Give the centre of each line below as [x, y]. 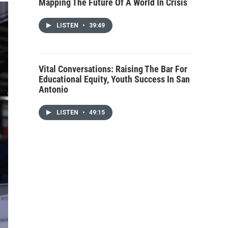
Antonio [53, 89]
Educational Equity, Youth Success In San [114, 79]
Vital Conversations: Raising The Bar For [113, 69]
